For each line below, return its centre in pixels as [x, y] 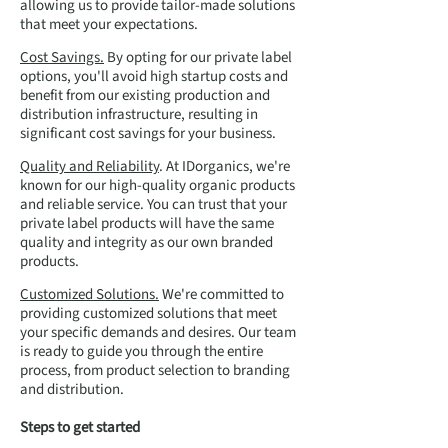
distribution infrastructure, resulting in [139, 114]
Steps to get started [80, 427]
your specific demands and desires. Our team [158, 332]
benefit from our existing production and [145, 95]
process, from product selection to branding [155, 370]
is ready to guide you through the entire [141, 351]
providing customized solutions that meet [148, 313]
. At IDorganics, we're [224, 166]
